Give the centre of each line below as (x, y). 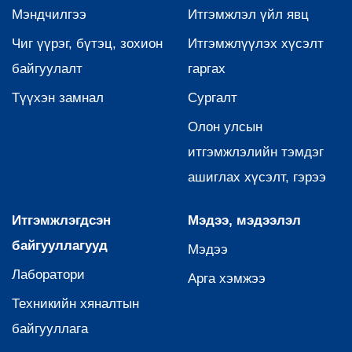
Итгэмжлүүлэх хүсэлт (256, 44)
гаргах (207, 69)
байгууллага (50, 329)
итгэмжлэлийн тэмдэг (256, 152)
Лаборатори (48, 275)
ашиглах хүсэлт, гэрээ (257, 178)
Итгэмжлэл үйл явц (248, 15)
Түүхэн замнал (58, 98)
